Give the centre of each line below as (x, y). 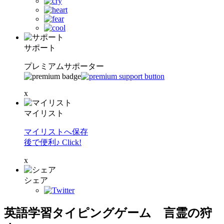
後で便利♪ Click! (53, 142)
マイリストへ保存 (56, 132)
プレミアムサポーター (64, 66)
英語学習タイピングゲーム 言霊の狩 (108, 213)
